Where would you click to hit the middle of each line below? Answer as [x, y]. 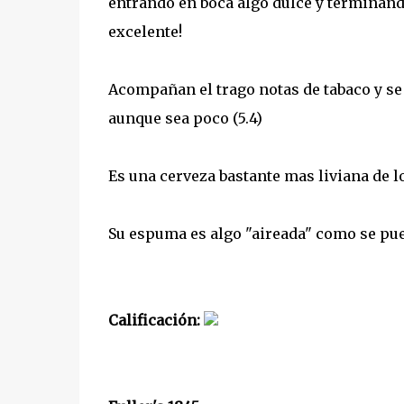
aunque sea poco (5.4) [185, 118]
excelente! [145, 32]
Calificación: [156, 320]
